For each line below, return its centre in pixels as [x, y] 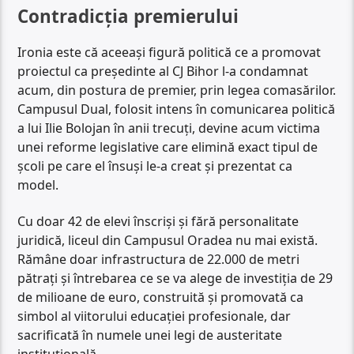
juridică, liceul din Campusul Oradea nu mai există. [168, 241]
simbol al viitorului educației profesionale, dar [154, 316]
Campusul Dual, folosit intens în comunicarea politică [177, 109]
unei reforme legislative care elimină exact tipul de [168, 147]
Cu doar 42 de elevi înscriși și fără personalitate [158, 222]
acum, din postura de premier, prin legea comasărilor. [177, 90]
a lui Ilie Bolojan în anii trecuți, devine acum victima [169, 128]
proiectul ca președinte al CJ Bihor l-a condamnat [163, 72]
